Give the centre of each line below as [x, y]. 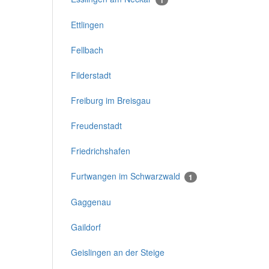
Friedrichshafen [101, 150]
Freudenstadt [96, 125]
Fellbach [87, 50]
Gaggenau [91, 202]
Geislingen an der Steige [118, 252]
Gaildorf [86, 227]
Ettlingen [87, 24]
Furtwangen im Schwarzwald [127, 176]
